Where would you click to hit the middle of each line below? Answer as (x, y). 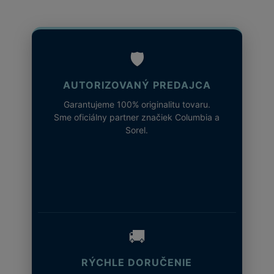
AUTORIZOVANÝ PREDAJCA (137, 85)
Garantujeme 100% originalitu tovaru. (137, 104)
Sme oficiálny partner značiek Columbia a (137, 117)
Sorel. (137, 130)
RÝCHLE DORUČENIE (137, 262)
